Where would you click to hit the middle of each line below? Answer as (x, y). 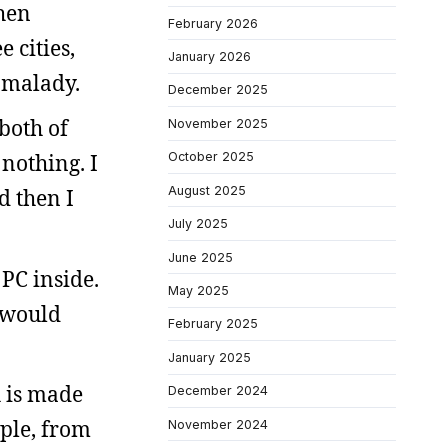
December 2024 (218, 391)
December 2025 (218, 90)
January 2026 (209, 56)
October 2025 (211, 157)
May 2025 (198, 290)
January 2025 (209, 357)
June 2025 (200, 257)
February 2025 (213, 324)
